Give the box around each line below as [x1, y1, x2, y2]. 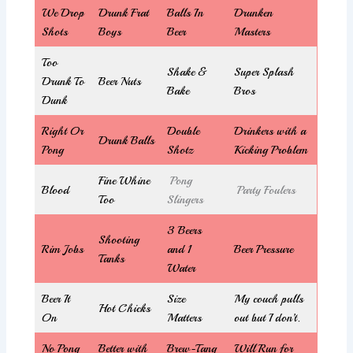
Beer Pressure [233, 241, 293, 256]
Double [166, 123, 199, 138]
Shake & [166, 64, 208, 79]
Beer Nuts [98, 73, 141, 88]
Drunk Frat [98, 5, 149, 20]
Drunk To [41, 73, 84, 88]
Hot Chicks [98, 300, 150, 315]
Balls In [166, 5, 203, 20]
